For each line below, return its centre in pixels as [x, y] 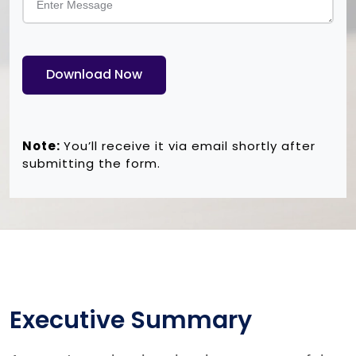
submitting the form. [91, 163]
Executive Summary [131, 320]
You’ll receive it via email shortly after [190, 145]
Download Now [94, 75]
